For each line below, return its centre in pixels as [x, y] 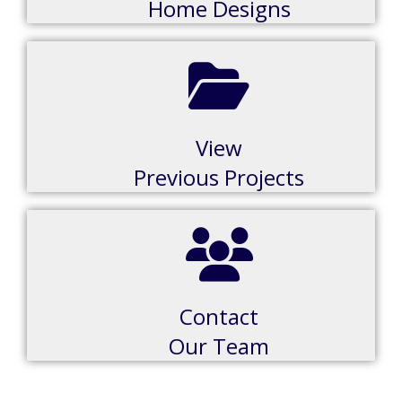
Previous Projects [219, 177]
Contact [219, 316]
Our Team [219, 346]
